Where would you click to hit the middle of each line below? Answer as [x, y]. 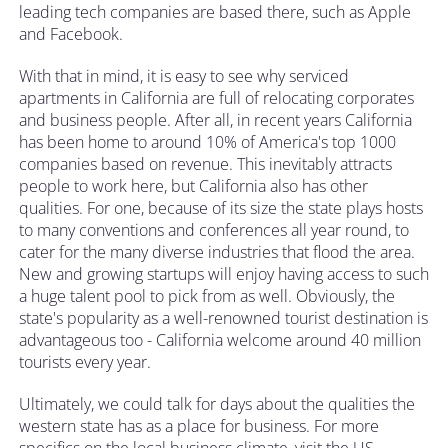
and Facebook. [71, 33]
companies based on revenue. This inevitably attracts [205, 163]
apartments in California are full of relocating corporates [216, 97]
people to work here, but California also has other [193, 185]
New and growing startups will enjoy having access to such [224, 273]
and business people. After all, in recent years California [215, 119]
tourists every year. [85, 361]
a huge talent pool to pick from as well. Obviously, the [207, 295]
